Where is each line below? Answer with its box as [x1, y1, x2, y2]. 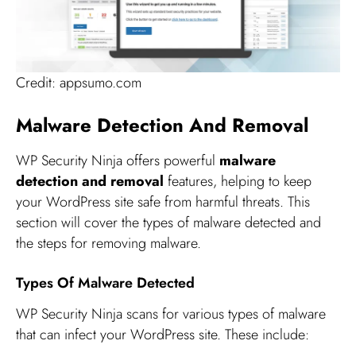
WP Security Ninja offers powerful [16, 150, 219, 172]
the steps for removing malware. [16, 233, 201, 254]
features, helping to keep [164, 171, 311, 192]
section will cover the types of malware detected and [16, 212, 321, 234]
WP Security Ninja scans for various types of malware [16, 304, 326, 325]
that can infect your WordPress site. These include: [16, 324, 309, 346]
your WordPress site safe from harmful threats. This [16, 192, 310, 213]
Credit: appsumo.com [16, 72, 141, 93]
